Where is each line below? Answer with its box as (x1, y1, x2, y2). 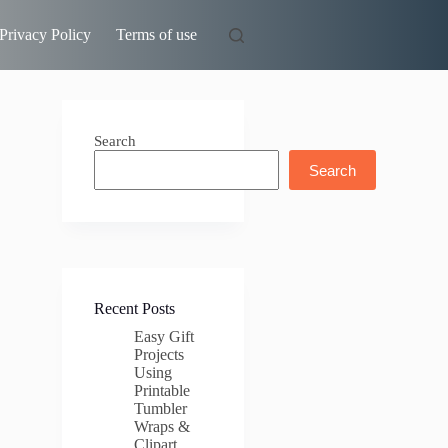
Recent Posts (93, 300, 175, 317)
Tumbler (133, 400, 187, 417)
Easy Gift (133, 328, 194, 345)
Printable (133, 382, 190, 399)
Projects (133, 346, 184, 363)
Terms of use (115, 26, 197, 43)
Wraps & (133, 418, 190, 435)
